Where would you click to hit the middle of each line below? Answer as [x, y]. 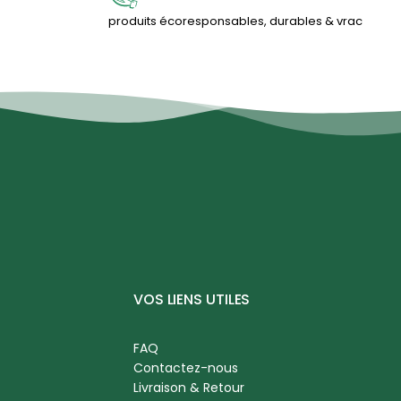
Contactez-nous [185, 368]
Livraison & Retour [188, 388]
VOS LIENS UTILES [192, 300]
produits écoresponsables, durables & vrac [235, 21]
